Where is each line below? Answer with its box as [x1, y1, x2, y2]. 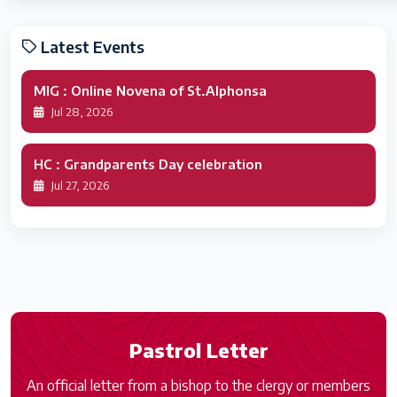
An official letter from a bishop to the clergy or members [27, 377, 370, 395]
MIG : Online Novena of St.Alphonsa [34, 82, 267, 99]
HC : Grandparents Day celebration [34, 156, 262, 173]
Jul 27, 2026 [49, 178, 109, 193]
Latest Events [37, 36, 144, 58]
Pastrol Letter [128, 338, 269, 363]
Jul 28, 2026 [49, 105, 113, 120]
